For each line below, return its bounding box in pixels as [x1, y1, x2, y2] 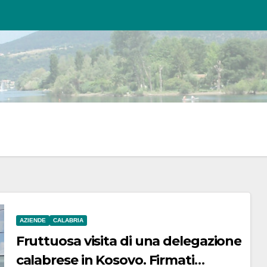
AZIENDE [19, 216, 46, 223]
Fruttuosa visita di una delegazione [15, 232, 242, 249]
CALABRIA [52, 216, 83, 223]
